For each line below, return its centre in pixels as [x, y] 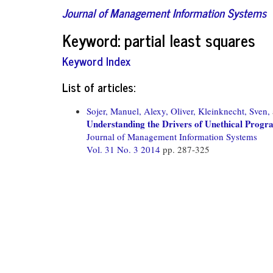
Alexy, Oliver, [170, 111]
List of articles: [99, 87]
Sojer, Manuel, [114, 111]
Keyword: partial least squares [159, 40]
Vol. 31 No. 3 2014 [125, 149]
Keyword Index [96, 61]
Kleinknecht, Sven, [234, 111]
